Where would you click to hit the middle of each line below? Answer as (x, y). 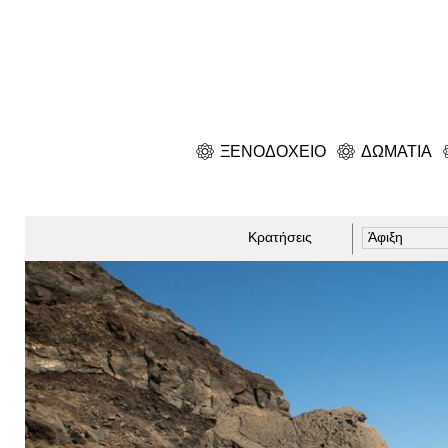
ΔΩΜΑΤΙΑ (396, 151)
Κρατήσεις (279, 237)
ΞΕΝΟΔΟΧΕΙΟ (273, 151)
